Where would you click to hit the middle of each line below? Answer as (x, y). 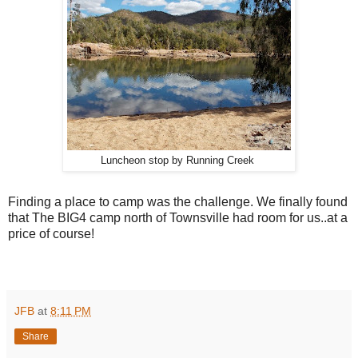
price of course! (51, 233)
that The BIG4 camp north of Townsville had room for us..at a (178, 217)
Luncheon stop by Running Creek (179, 160)
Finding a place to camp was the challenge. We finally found (178, 201)
